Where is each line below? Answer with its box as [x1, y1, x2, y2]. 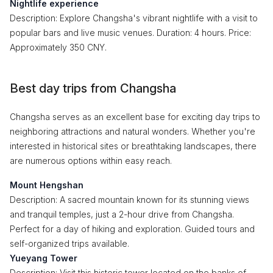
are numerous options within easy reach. [10, 155, 172, 166]
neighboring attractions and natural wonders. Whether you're [10, 126, 255, 136]
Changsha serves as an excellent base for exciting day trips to [10, 112, 260, 122]
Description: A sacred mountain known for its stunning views [10, 194, 249, 205]
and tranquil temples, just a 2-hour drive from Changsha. [10, 209, 234, 219]
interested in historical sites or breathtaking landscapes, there [10, 141, 257, 151]
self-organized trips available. [10, 238, 129, 249]
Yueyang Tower [10, 253, 77, 263]
